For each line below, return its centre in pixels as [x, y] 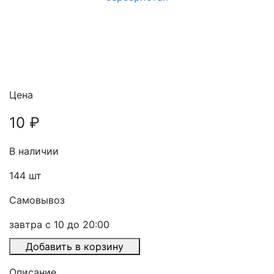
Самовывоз [37, 200]
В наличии [34, 151]
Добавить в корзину [75, 247]
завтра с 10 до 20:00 [59, 225]
